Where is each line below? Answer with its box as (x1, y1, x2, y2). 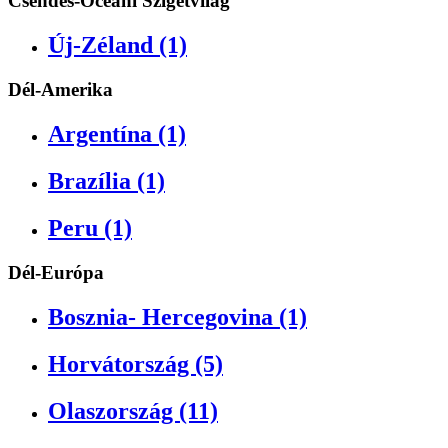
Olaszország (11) (48, 397, 218, 424)
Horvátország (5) (48, 350, 223, 377)
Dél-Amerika (8, 79, 113, 101)
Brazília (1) (48, 168, 165, 195)
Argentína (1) (48, 121, 186, 148)
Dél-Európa (8, 261, 104, 283)
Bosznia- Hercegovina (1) (48, 303, 307, 330)
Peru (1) (48, 214, 132, 241)
